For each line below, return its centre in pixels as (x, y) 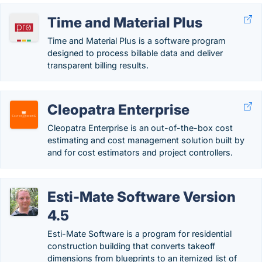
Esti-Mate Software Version (142, 197)
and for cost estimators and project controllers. (140, 152)
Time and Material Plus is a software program (137, 41)
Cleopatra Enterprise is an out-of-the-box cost (140, 128)
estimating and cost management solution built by (146, 140)
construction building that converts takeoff (131, 246)
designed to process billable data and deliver (135, 53)
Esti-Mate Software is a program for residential (139, 234)
